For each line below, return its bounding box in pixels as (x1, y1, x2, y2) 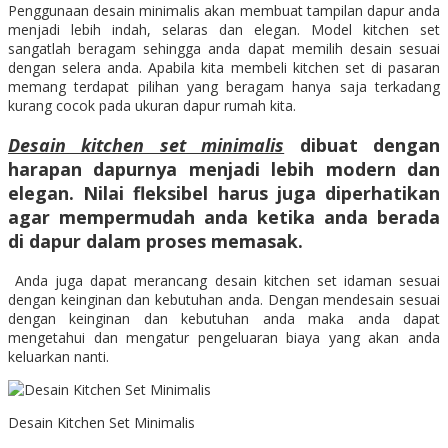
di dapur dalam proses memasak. (8, 228, 303, 253)
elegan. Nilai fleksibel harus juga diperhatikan (8, 180, 440, 205)
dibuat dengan (284, 132, 441, 157)
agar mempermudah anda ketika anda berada (8, 204, 440, 229)
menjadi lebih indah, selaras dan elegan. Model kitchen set (8, 19, 440, 39)
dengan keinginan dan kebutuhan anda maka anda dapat (8, 308, 440, 328)
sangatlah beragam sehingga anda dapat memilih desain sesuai (8, 38, 440, 58)
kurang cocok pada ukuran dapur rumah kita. (8, 95, 296, 115)
